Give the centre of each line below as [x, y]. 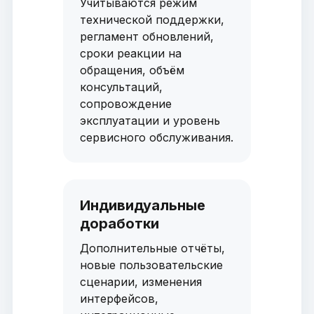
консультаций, [121, 87]
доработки [119, 224]
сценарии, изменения [141, 282]
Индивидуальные [142, 206]
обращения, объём [132, 70]
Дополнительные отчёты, [152, 248]
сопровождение [125, 104]
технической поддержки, [152, 20]
